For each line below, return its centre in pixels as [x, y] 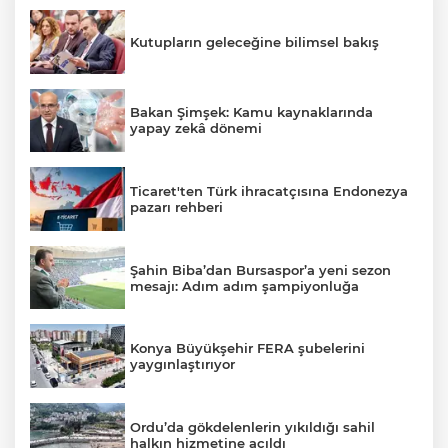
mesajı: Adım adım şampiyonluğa [244, 285]
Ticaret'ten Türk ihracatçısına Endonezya [269, 190]
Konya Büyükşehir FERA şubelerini [247, 348]
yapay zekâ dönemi [196, 128]
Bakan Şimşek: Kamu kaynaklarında [251, 112]
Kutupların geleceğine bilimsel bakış [254, 41]
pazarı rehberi [176, 206]
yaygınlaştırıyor [182, 364]
